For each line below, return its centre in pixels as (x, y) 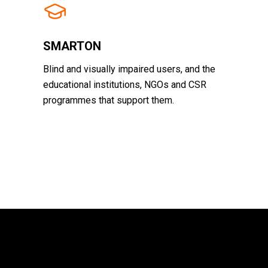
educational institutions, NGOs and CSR (125, 85)
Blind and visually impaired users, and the (129, 69)
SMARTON (72, 46)
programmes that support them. (109, 100)
